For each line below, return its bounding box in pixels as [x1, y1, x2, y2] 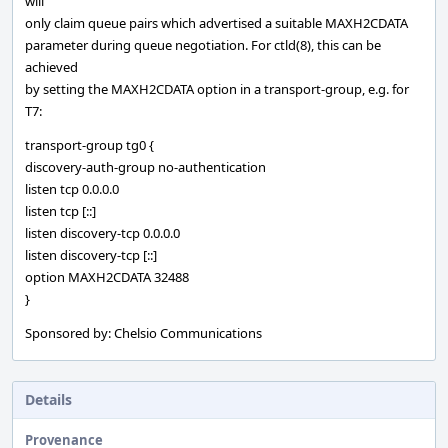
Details [25, 390, 72, 409]
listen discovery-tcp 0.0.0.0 [25, 224, 180, 242]
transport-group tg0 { [25, 136, 154, 154]
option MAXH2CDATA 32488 [25, 268, 189, 286]
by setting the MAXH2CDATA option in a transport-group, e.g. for [25, 80, 409, 98]
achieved [25, 58, 78, 76]
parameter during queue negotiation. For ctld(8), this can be [25, 36, 381, 54]
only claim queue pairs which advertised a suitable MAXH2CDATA [25, 14, 408, 32]
